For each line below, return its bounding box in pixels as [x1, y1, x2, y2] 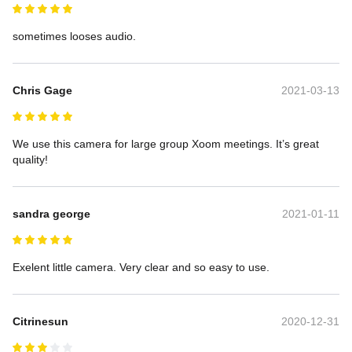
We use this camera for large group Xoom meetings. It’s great [13, 137, 322, 150]
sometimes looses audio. [13, 29, 136, 42]
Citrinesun [13, 314, 68, 328]
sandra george [13, 207, 90, 220]
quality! [13, 152, 48, 166]
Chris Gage [13, 83, 72, 97]
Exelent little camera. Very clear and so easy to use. [13, 260, 269, 273]
